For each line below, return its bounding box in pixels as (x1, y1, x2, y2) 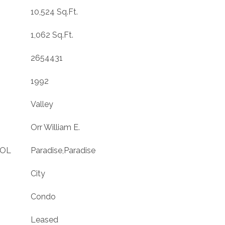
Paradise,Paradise (31, 146, 95, 155)
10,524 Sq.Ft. (31, 7, 78, 17)
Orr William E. (31, 123, 80, 132)
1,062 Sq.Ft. (31, 30, 73, 40)
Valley (31, 99, 53, 109)
